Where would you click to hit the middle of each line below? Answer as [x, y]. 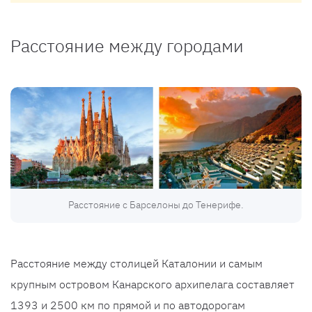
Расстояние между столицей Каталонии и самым [136, 263]
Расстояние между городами [127, 45]
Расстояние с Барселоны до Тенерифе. [156, 204]
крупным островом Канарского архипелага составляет [153, 284]
